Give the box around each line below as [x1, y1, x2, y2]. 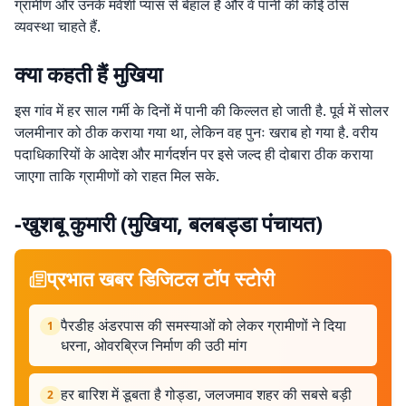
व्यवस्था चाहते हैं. [14, 16, 101, 36]
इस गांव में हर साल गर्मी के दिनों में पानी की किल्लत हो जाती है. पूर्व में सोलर [14, 101, 389, 121]
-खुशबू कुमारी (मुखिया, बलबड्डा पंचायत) [14, 208, 323, 238]
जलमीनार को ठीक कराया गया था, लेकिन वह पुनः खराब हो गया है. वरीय [14, 122, 378, 142]
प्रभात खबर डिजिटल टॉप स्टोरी [47, 265, 275, 292]
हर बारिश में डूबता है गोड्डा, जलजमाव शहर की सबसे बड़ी [61, 384, 352, 404]
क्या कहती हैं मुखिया [14, 59, 162, 89]
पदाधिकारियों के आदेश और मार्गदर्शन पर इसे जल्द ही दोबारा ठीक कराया [14, 144, 373, 164]
